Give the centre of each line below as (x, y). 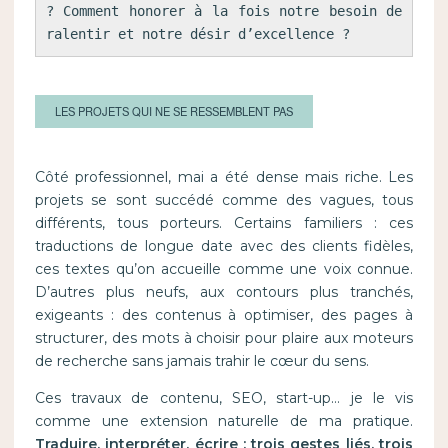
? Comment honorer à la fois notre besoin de (224, 11)
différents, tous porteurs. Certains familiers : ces (224, 223)
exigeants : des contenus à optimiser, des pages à (224, 315)
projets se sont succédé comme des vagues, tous (224, 200)
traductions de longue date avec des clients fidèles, (224, 246)
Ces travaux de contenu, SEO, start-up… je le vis (224, 398)
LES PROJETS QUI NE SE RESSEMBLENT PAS (173, 111)
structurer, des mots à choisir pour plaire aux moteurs (224, 338)
